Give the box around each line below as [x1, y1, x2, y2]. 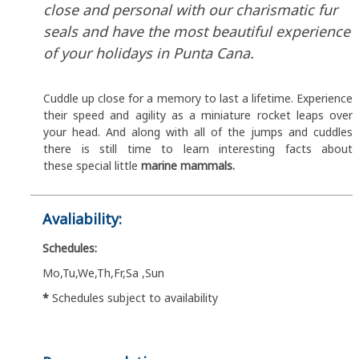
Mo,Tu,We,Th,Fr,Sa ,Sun [42, 265, 164, 281]
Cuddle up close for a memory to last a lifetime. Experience [43, 91, 353, 107]
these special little [43, 158, 141, 174]
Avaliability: [42, 209, 122, 229]
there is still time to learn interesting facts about [43, 141, 353, 157]
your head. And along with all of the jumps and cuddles [43, 124, 353, 140]
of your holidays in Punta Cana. [43, 43, 254, 63]
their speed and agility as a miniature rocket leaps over [43, 107, 353, 123]
